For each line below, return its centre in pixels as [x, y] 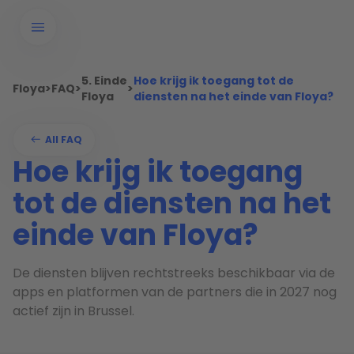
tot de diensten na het [172, 203]
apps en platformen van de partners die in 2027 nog [175, 292]
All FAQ [64, 139]
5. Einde [104, 81]
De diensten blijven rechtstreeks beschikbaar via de [174, 273]
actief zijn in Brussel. [73, 311]
